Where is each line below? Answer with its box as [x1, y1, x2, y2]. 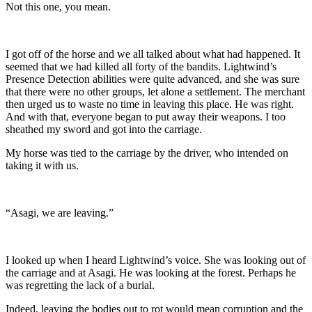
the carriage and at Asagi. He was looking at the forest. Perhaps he [6, 266, 296, 279]
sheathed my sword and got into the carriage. [6, 123, 202, 135]
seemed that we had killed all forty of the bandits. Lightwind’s [6, 60, 276, 72]
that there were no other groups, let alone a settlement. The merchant [6, 85, 305, 97]
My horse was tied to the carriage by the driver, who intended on [6, 146, 288, 159]
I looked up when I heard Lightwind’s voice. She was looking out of [6, 253, 306, 266]
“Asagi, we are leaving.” [6, 206, 114, 219]
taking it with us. [6, 159, 79, 171]
